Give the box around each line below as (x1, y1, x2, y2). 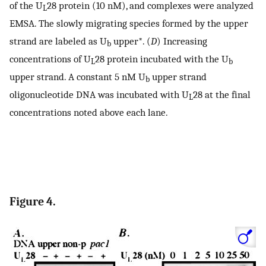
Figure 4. (9, 195, 56, 209)
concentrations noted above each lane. (9, 106, 168, 118)
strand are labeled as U (9, 34, 107, 47)
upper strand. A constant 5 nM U (9, 70, 145, 83)
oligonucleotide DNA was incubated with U (9, 88, 189, 100)
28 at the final (193, 88, 251, 100)
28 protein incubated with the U (95, 52, 229, 65)
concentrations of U (9, 52, 91, 65)
